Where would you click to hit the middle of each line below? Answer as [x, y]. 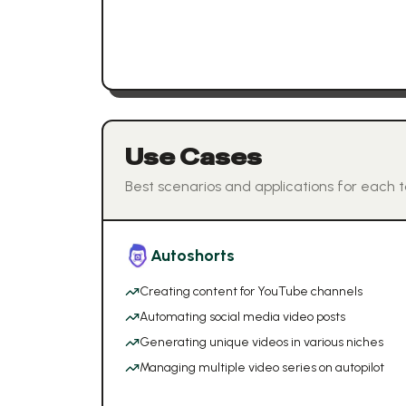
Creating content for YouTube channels [251, 291]
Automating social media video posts [242, 317]
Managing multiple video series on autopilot [262, 367]
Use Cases [193, 157]
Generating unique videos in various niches [261, 342]
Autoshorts [193, 256]
